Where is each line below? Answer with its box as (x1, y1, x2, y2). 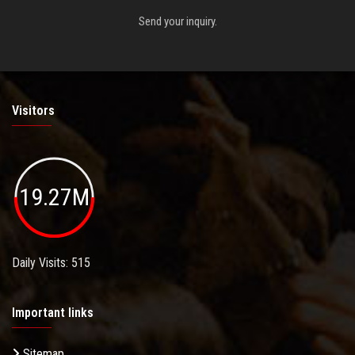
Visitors (12, 103, 55, 119)
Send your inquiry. (138, 14, 217, 29)
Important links (12, 304, 94, 320)
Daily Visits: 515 (12, 254, 90, 270)
